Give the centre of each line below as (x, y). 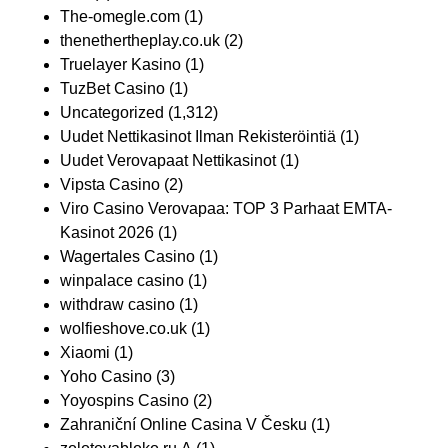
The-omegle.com (120, 16)
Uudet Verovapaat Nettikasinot (168, 160)
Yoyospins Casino (124, 400)
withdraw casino (117, 304)
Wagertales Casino (127, 256)
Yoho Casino (106, 376)
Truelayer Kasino (120, 64)
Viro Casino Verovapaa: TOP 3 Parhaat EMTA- (226, 208)
